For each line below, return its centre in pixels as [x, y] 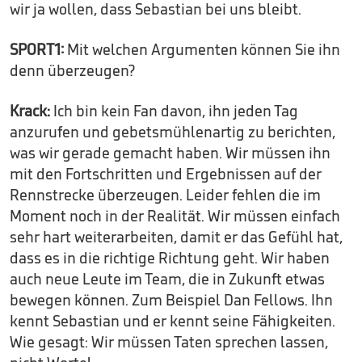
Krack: [30, 111]
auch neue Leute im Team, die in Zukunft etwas [167, 279]
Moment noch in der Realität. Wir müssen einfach [175, 216]
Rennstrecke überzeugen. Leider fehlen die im [165, 195]
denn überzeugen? [72, 71]
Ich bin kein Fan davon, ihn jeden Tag [174, 111]
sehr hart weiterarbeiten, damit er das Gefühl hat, [176, 237]
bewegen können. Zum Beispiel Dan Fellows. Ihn [171, 300]
